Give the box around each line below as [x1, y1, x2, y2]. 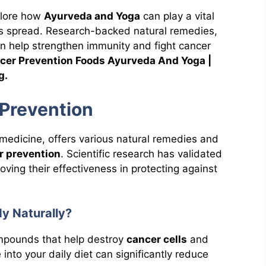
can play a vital [140, 10, 214, 23]
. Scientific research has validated [61, 147, 222, 160]
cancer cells [126, 233, 187, 246]
